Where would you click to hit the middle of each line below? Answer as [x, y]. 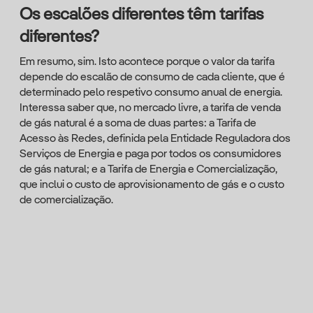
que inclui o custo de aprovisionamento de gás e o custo [152, 185]
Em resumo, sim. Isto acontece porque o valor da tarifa [147, 62]
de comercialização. [66, 201]
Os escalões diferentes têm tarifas [141, 15]
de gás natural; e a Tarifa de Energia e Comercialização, [148, 170]
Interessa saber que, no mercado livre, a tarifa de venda [150, 108]
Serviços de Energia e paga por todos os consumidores [151, 154]
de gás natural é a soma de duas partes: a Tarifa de [138, 124]
